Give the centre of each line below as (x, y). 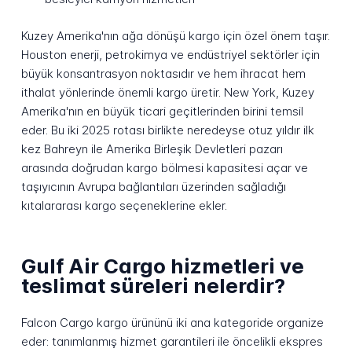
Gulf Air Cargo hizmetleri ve (162, 266)
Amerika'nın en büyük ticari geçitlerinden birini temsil (162, 111)
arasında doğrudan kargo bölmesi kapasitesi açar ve (164, 167)
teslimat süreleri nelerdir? (153, 286)
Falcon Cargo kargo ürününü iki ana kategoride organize (172, 322)
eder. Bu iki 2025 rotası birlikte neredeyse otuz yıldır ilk (167, 130)
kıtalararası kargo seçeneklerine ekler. (124, 205)
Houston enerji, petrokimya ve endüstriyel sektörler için (170, 54)
